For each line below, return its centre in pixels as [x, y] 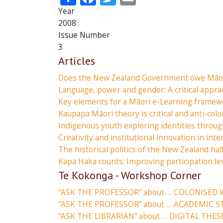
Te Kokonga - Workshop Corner [130, 175]
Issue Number [84, 35]
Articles [77, 61]
